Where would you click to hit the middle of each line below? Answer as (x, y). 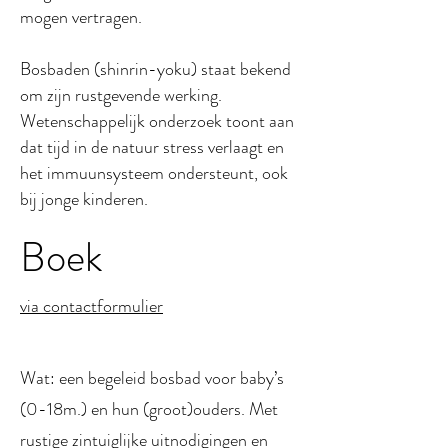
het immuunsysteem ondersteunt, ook (154, 173)
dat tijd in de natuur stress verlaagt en (152, 147)
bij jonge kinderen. (84, 199)
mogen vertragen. (81, 17)
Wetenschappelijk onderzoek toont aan (157, 121)
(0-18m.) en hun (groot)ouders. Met (149, 409)
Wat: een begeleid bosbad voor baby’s (152, 378)
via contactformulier (91, 306)
